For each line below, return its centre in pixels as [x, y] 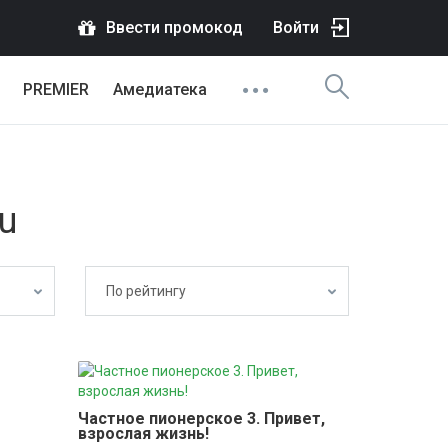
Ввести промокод [174, 27]
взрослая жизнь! [143, 433]
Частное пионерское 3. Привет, [201, 418]
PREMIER [56, 89]
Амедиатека [160, 89]
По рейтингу [146, 291]
